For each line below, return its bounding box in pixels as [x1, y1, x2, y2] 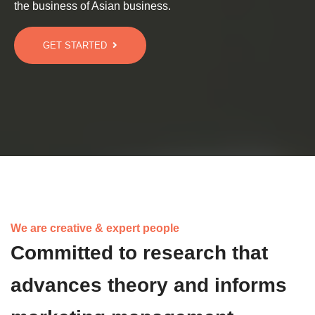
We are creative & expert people [11, 222, 179, 234]
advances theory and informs [11, 274, 287, 296]
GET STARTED [43, 40, 107, 51]
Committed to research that [11, 242, 268, 264]
